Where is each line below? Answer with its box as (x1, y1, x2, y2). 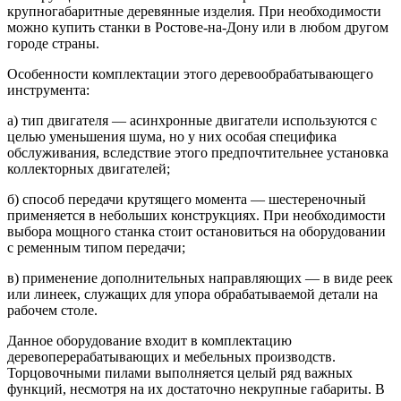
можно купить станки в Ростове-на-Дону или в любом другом (7, 20, 388, 36)
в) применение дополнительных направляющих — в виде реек (7, 270, 393, 286)
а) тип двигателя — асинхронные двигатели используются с (7, 113, 377, 129)
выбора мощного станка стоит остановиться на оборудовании (7, 224, 386, 240)
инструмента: (7, 82, 90, 98)
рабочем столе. (7, 303, 98, 319)
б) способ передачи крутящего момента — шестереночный (7, 192, 366, 208)
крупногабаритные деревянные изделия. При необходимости (7, 4, 381, 20)
